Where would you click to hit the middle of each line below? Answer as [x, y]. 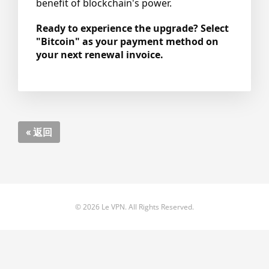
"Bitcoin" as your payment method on [127, 41]
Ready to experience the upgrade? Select [132, 28]
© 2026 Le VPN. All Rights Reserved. [134, 207]
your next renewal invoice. [100, 55]
